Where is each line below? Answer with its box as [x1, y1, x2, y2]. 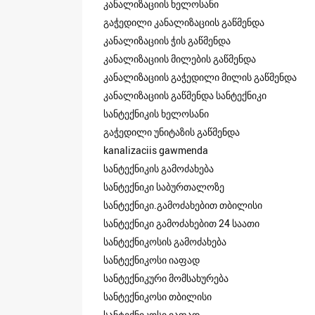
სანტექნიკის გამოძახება [103, 161, 214, 175]
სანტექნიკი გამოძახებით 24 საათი [103, 216, 259, 230]
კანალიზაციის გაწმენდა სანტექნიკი [103, 88, 266, 102]
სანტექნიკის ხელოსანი [103, 106, 209, 120]
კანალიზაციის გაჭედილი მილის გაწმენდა [103, 70, 297, 84]
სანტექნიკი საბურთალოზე [103, 179, 224, 193]
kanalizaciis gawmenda [103, 143, 208, 157]
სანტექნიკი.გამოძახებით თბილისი [103, 198, 262, 212]
